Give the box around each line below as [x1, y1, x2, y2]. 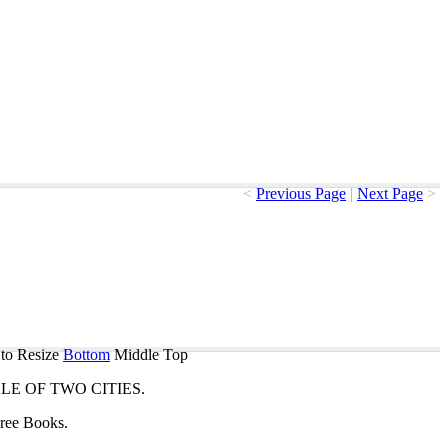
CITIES [91, 380, 141, 397]
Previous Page [256, 185, 346, 202]
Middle [114, 346, 159, 363]
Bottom [63, 346, 110, 363]
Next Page [357, 185, 423, 202]
